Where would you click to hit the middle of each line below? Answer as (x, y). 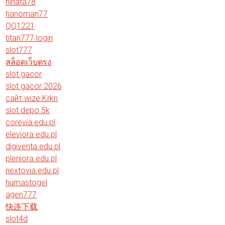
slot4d (17, 218)
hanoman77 (27, 14)
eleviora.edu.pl (31, 134)
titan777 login (29, 38)
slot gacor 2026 (34, 86)
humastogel (27, 182)
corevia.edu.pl (31, 122)
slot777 (19, 50)
